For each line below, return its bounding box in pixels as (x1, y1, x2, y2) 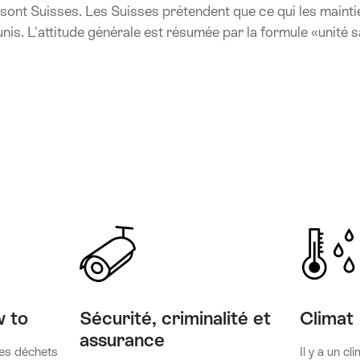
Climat (300, 308, 354, 329)
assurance (79, 329, 165, 351)
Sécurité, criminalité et (79, 308, 271, 329)
